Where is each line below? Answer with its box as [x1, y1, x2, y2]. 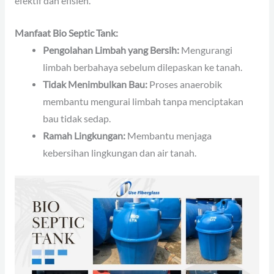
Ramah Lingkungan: [43, 130, 126, 141]
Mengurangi [179, 44, 233, 56]
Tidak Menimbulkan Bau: [43, 78, 148, 90]
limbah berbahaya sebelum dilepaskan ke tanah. [43, 61, 243, 73]
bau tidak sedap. [43, 113, 111, 124]
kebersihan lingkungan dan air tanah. [43, 147, 197, 158]
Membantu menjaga [125, 130, 212, 141]
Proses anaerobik [147, 78, 223, 90]
